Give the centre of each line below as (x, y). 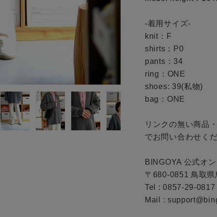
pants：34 (164, 62)
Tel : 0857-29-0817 (180, 187)
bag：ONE (165, 99)
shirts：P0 (164, 49)
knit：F (158, 36)
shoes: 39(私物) (174, 87)
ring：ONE (165, 74)
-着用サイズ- (168, 24)
